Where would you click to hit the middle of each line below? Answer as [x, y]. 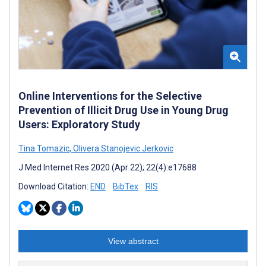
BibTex [126, 187]
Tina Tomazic [44, 149]
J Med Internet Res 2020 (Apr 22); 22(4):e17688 [107, 168]
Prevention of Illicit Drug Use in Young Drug [123, 110]
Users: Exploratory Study [79, 125]
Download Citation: [54, 187]
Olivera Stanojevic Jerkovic [122, 149]
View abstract [133, 241]
